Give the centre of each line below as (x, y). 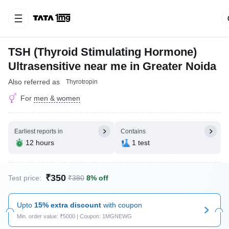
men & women (57, 98)
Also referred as (34, 82)
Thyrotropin (82, 82)
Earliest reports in (39, 131)
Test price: (25, 178)
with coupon (122, 205)
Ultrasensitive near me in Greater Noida (112, 66)
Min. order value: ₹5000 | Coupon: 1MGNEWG (74, 216)
